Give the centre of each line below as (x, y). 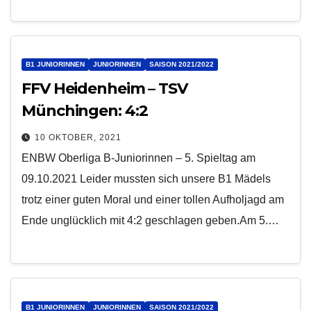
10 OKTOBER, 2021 (78, 138)
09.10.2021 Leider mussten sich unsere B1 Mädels (146, 179)
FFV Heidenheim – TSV (104, 89)
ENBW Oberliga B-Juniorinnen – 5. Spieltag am (138, 158)
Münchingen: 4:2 (85, 111)
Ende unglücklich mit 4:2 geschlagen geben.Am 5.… (150, 221)
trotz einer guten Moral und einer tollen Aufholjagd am (153, 200)
